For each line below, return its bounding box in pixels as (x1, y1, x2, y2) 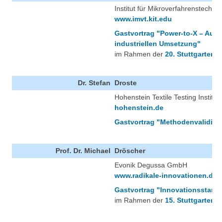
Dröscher (114, 147, 145, 155)
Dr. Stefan (78, 79, 111, 87)
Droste (114, 79, 137, 87)
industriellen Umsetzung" (114, 40, 201, 48)
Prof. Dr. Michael (55, 147, 111, 155)
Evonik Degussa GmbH (114, 161, 187, 169)
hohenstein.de (114, 104, 164, 112)
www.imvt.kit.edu (114, 15, 172, 23)
